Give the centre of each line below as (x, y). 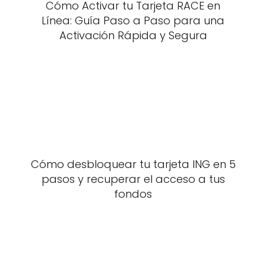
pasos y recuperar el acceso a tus (133, 179)
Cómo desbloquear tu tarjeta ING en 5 (133, 164)
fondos (133, 194)
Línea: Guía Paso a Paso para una (133, 20)
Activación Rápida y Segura (133, 35)
